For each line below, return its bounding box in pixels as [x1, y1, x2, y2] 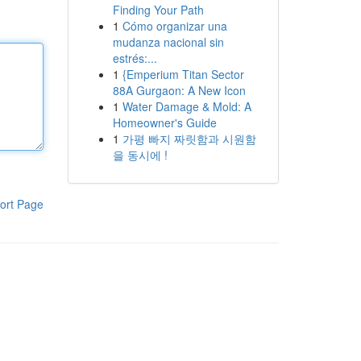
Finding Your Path [112, 2, 204, 18]
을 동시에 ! [112, 147, 168, 163]
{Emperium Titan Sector [122, 66, 244, 82]
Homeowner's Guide [112, 114, 217, 131]
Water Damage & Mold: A [122, 98, 251, 114]
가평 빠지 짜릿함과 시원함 [122, 131, 256, 147]
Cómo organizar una [122, 18, 227, 34]
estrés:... [112, 50, 157, 66]
